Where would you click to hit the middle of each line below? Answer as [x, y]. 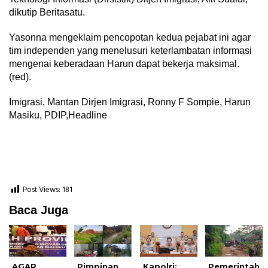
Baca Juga [39, 210]
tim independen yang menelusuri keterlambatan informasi [130, 51]
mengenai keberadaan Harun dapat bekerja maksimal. [124, 64]
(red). [20, 77]
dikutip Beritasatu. [47, 13]
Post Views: [42, 190]
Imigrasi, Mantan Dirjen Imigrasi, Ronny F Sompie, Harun [130, 102]
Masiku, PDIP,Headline [58, 115]
